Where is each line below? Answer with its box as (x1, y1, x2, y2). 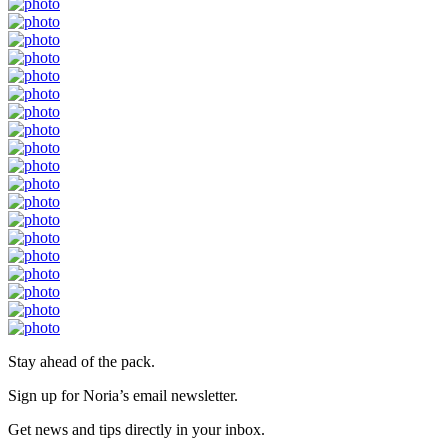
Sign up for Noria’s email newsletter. (8, 387, 238, 405)
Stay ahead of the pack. (8, 353, 155, 371)
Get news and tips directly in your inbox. (8, 421, 265, 439)
